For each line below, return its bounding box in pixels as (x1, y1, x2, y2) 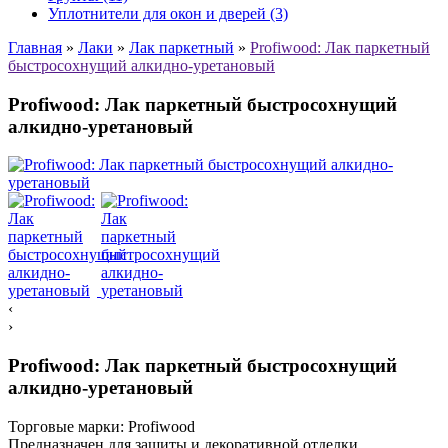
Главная (8, 38, 62, 56)
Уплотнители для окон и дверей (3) (48, 4, 288, 22)
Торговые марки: (8, 417, 124, 435)
